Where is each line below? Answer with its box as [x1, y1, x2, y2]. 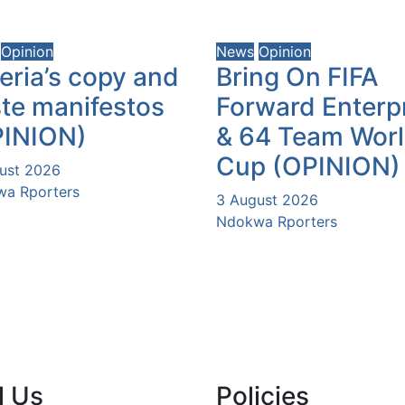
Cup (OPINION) [216, 150, 400, 182]
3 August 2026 [216, 190, 318, 209]
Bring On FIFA [216, 61, 379, 92]
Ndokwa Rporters [216, 212, 337, 231]
